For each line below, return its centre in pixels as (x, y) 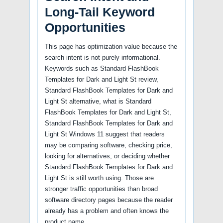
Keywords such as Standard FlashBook (102, 69)
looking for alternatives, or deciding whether (107, 156)
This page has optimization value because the (111, 47)
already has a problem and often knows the (107, 211)
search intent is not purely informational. (103, 58)
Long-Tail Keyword (100, 12)
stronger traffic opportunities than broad (101, 189)
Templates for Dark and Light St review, (102, 80)
